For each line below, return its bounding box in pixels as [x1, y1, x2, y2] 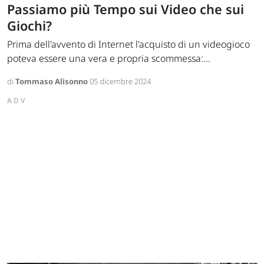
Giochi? [7, 17, 52, 35]
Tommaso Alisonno [15, 76, 90, 87]
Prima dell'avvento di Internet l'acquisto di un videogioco [7, 38, 250, 51]
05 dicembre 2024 [90, 76, 151, 87]
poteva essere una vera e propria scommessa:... [7, 52, 210, 65]
